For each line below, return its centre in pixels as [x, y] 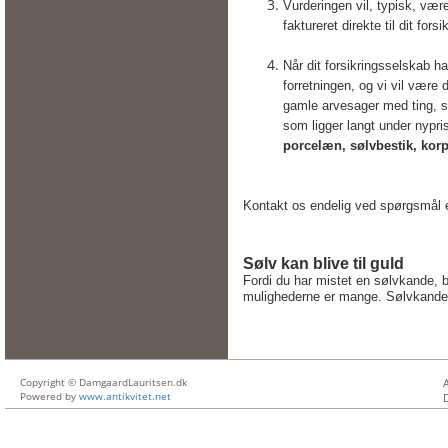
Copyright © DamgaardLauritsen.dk [103, 382]
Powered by [49, 396]
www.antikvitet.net [125, 396]
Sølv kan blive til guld [324, 263]
